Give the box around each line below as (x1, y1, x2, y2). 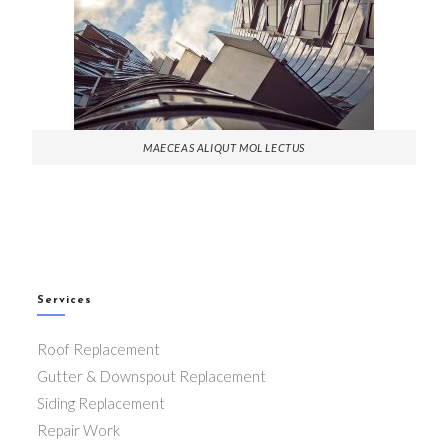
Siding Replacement (37, 394, 166, 412)
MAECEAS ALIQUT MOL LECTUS (143, 141, 305, 154)
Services (37, 295, 93, 306)
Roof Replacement (37, 340, 161, 358)
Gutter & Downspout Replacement (37, 367, 267, 385)
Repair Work (37, 421, 121, 439)
